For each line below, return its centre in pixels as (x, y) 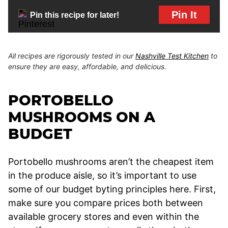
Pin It (184, 15)
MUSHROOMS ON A (82, 117)
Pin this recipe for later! (75, 15)
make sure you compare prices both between (106, 203)
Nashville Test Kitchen (172, 56)
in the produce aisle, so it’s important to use (102, 176)
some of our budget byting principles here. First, (112, 189)
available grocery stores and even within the (104, 217)
